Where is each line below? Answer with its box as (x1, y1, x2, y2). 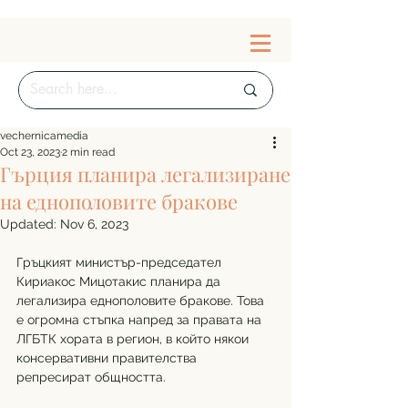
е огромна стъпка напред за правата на (16, 312, 265, 327)
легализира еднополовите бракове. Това (16, 293, 268, 308)
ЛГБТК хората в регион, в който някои (16, 331, 252, 346)
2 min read (62, 146, 115, 158)
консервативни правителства (16, 351, 200, 365)
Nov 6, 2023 (60, 217, 128, 231)
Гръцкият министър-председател (16, 255, 225, 270)
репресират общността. (16, 370, 166, 384)
